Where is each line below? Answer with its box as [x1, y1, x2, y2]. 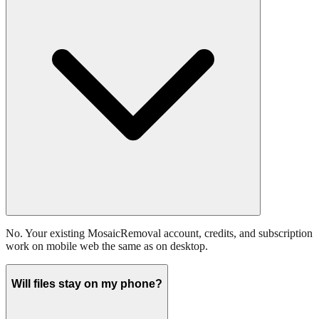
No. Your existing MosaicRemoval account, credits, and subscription [6, 227, 313, 240]
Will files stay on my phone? [11, 277, 162, 290]
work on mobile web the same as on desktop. [6, 240, 208, 253]
